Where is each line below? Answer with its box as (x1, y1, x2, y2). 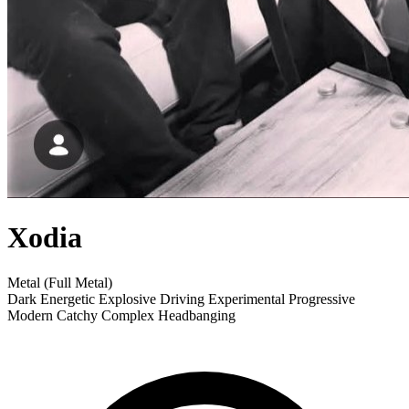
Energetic (40, 290, 95, 307)
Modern (7, 307, 53, 323)
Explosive (99, 290, 156, 307)
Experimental (208, 290, 285, 307)
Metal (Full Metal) (7, 274, 112, 290)
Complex (101, 307, 154, 323)
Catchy (57, 307, 98, 323)
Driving (160, 290, 204, 307)
